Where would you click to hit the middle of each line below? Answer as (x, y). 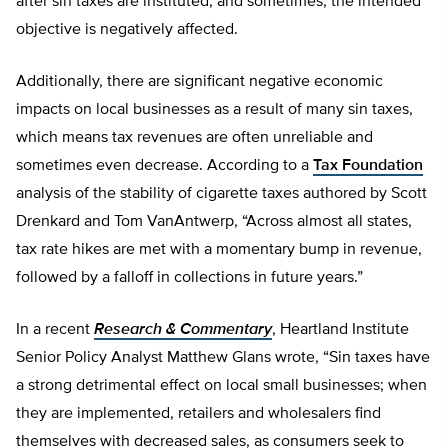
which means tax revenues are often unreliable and (194, 138)
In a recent (55, 330)
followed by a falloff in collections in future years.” (189, 278)
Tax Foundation (368, 166)
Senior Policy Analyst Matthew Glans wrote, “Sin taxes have (223, 358)
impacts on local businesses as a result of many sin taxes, (214, 110)
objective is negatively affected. (127, 30)
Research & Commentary (183, 330)
